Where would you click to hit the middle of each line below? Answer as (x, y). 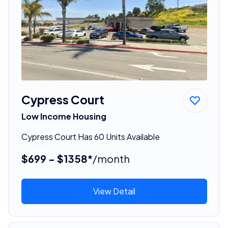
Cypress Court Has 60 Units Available (90, 136)
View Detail (114, 191)
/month (111, 158)
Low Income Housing (64, 116)
